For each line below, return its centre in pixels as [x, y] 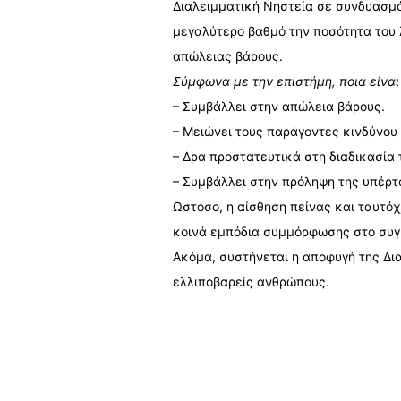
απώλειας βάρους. [227, 56]
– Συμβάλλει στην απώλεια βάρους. [278, 106]
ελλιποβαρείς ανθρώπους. [251, 282]
